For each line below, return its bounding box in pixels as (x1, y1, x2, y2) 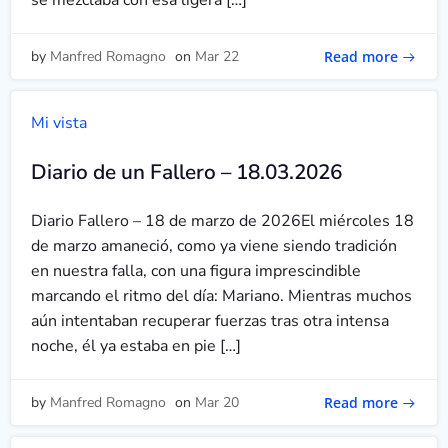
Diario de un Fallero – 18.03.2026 (31, 158, 342, 186)
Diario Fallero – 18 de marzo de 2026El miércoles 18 (31, 210, 414, 232)
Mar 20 (195, 393, 239, 412)
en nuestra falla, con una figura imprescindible (31, 260, 361, 282)
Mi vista (31, 112, 87, 134)
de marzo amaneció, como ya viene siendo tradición (31, 235, 397, 257)
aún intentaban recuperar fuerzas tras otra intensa (31, 310, 389, 332)
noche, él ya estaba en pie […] (31, 335, 241, 357)
